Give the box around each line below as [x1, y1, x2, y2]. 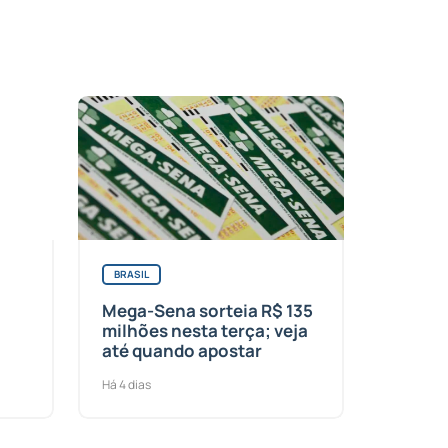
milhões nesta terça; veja [102, 318, 309, 342]
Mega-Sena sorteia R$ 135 [102, 298, 314, 322]
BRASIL [113, 267, 149, 282]
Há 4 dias [102, 375, 152, 393]
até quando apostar [102, 338, 263, 362]
